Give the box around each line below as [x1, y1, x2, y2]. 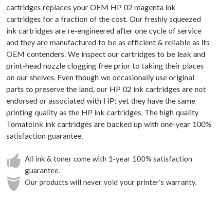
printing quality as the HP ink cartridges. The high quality [6, 108, 199, 117]
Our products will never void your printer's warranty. [25, 178, 197, 187]
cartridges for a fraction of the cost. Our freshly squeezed [6, 14, 201, 24]
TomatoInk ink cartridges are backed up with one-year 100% [6, 119, 212, 129]
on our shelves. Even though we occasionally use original [6, 73, 194, 82]
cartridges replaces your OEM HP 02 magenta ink [6, 2, 176, 12]
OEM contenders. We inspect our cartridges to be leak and [6, 49, 205, 59]
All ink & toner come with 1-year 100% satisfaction [25, 154, 192, 163]
